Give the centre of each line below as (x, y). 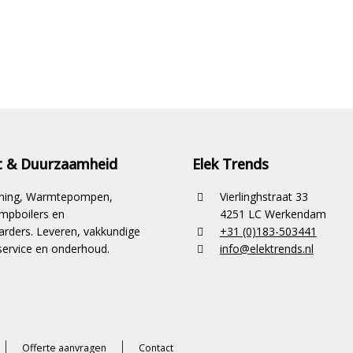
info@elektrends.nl (267, 248)
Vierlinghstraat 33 (264, 196)
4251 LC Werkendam (273, 214)
